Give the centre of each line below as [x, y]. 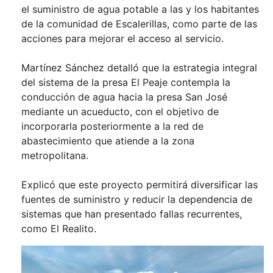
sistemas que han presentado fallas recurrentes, [132, 214]
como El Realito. [59, 229]
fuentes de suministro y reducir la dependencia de [137, 200]
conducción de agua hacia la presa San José [124, 97]
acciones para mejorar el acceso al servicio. [122, 39]
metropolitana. [55, 156]
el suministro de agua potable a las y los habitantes [140, 9]
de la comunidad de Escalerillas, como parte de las [139, 24]
